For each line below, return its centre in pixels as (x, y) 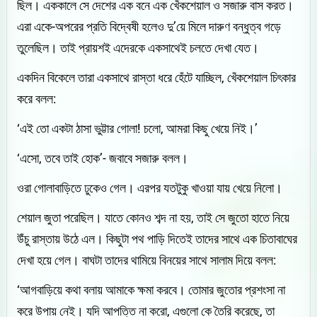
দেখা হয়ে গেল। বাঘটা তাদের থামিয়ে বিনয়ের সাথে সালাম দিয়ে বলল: (147, 260)
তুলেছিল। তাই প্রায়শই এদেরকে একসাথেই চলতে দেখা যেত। (138, 47)
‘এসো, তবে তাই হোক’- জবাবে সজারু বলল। (103, 158)
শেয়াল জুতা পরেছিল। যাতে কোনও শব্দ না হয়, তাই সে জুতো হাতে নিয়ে (154, 217)
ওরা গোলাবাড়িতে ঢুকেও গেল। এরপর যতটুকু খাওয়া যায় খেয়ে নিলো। (150, 188)
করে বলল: (37, 98)
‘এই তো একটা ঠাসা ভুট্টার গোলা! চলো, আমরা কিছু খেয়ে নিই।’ (138, 128)
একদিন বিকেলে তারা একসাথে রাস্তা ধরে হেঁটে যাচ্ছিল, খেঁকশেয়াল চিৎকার (157, 77)
